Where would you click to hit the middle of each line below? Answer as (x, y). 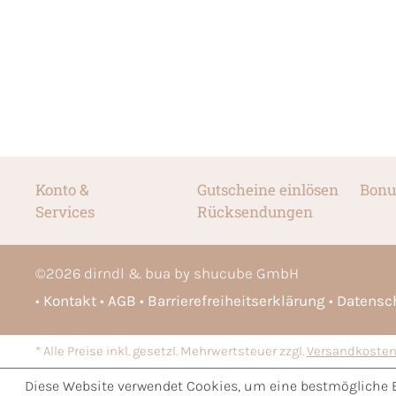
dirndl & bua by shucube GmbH (190, 274)
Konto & (62, 190)
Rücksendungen (255, 212)
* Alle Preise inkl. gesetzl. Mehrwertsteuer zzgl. (171, 352)
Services (65, 212)
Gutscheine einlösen (267, 190)
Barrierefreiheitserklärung (236, 301)
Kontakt (70, 301)
